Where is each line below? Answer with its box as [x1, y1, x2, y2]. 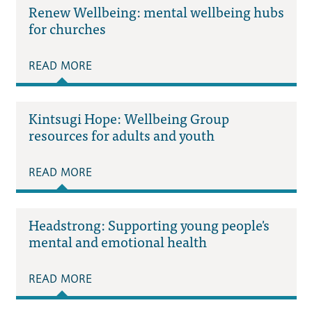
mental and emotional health [28, 230, 207, 253]
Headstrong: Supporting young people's [28, 213, 270, 237]
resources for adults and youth [28, 123, 214, 146]
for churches [28, 16, 106, 40]
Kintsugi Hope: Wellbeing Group [28, 106, 229, 130]
